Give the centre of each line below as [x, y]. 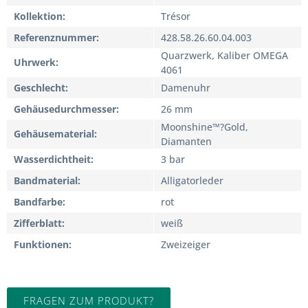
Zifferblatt [38, 223]
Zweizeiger [186, 244]
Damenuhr [186, 87]
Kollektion [38, 16]
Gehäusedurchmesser [65, 109]
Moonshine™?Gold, [205, 126]
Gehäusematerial [54, 133]
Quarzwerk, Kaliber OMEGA [224, 55]
